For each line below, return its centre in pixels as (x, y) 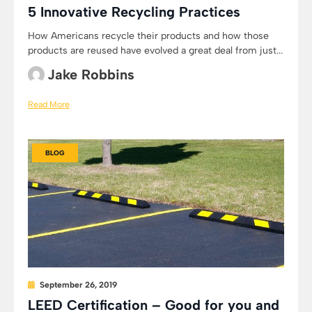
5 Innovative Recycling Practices (134, 12)
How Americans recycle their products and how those (148, 36)
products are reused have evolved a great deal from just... (155, 50)
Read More (49, 104)
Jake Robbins (91, 75)
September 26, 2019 (78, 285)
